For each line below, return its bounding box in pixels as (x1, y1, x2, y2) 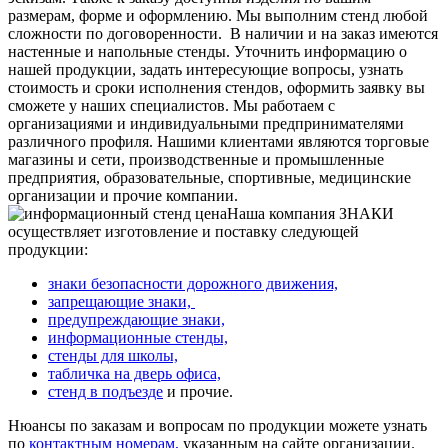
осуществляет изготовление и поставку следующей (8, 222, 359, 240)
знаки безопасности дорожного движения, (48, 274, 338, 292)
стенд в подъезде (48, 382, 163, 400)
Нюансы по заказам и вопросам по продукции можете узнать (8, 416, 427, 434)
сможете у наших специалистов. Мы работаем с (8, 96, 335, 114)
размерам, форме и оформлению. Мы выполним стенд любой (8, 6, 428, 24)
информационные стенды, (48, 328, 228, 346)
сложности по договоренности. (8, 24, 222, 42)
